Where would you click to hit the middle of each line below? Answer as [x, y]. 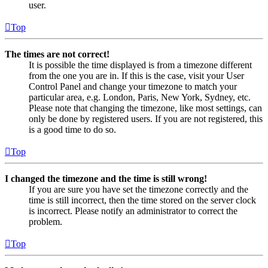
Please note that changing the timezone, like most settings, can [145, 108]
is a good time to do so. [72, 129]
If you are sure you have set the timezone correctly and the [138, 189]
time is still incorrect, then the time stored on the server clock [142, 200]
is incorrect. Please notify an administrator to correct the [133, 211]
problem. [45, 221]
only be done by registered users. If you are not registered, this [146, 118]
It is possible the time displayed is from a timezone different [140, 65]
